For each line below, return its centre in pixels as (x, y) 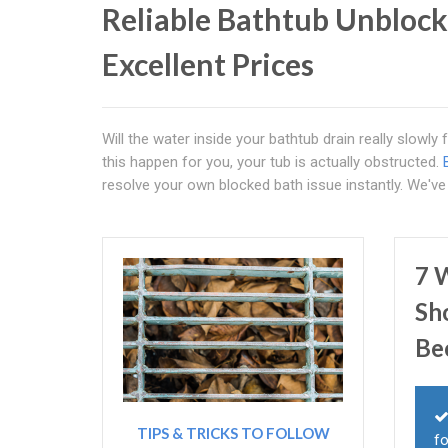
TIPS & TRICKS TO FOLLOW (233, 433)
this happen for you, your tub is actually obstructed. (272, 162)
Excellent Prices (208, 64)
